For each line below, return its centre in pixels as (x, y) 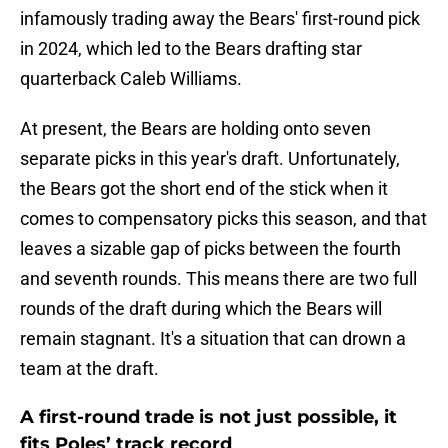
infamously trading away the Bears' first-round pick (220, 19)
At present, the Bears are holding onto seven (195, 129)
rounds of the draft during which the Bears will (201, 309)
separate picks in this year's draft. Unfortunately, (210, 159)
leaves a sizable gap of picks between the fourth (210, 249)
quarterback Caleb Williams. (131, 79)
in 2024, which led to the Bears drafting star (191, 49)
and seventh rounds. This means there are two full (218, 279)
